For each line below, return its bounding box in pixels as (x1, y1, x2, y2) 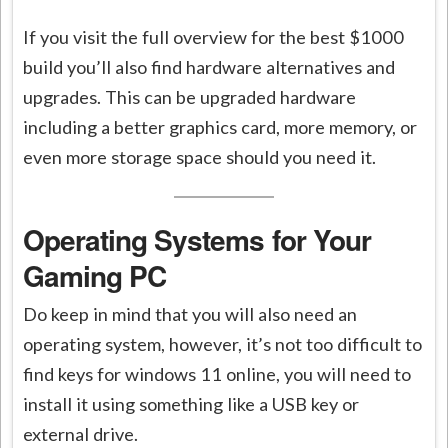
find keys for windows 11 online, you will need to (23, 363, 412, 386)
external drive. (23, 423, 139, 446)
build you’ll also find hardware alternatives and (23, 55, 396, 78)
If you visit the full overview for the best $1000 (23, 25, 405, 48)
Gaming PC (23, 254, 167, 296)
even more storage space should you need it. (23, 145, 377, 168)
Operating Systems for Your (23, 218, 371, 260)
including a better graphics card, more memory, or (23, 115, 418, 138)
